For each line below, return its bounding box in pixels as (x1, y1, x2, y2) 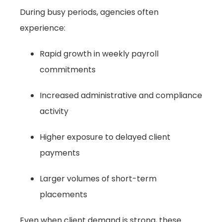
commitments (40, 64, 96, 75)
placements (40, 189, 87, 200)
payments (40, 147, 80, 159)
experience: (20, 22, 65, 34)
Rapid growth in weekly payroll (40, 48, 159, 59)
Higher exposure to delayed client (40, 131, 170, 143)
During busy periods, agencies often (20, 6, 159, 18)
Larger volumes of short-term (40, 173, 157, 184)
